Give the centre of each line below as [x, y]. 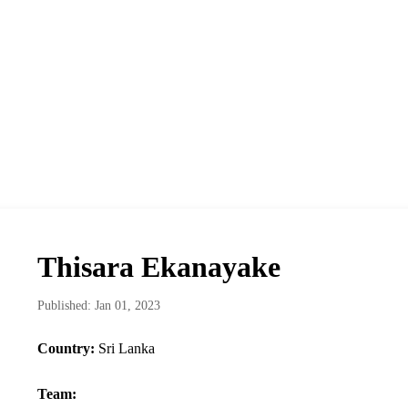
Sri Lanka [124, 349]
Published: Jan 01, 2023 [98, 306]
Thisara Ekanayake [158, 267]
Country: [66, 349]
